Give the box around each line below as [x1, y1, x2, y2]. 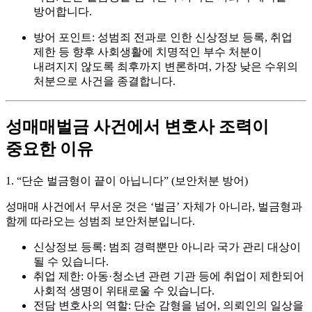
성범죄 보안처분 [78, 214, 159, 227]
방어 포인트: [33, 31, 95, 43]
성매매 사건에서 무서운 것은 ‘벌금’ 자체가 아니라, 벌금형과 [6, 200, 302, 212]
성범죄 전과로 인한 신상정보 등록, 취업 [95, 31, 292, 43]
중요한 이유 [6, 139, 93, 158]
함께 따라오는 [6, 214, 78, 227]
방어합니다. [33, 5, 92, 17]
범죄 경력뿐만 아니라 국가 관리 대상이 [106, 240, 301, 253]
